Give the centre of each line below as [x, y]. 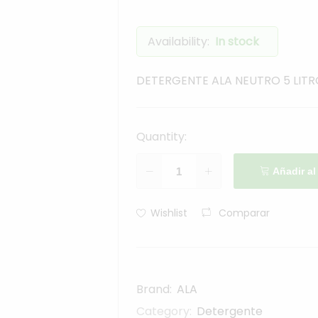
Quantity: [162, 137]
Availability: [179, 42]
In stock [237, 42]
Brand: [156, 290]
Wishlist [169, 213]
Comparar [244, 213]
